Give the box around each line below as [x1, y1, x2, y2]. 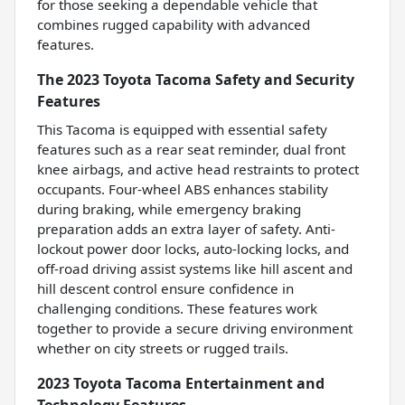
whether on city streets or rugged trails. [37, 338, 288, 357]
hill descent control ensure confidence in [37, 278, 294, 297]
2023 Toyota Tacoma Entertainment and [37, 372, 325, 393]
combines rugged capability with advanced [37, 14, 310, 33]
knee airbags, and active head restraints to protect [37, 159, 359, 178]
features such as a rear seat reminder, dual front [37, 139, 345, 158]
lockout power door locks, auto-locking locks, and [37, 239, 349, 258]
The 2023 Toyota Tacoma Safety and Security [37, 69, 354, 89]
